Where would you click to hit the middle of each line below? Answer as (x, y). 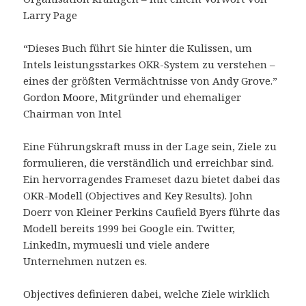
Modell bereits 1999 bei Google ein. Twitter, (129, 228)
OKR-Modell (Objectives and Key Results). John (138, 195)
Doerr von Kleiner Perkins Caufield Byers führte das (152, 211)
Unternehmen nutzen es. (85, 261)
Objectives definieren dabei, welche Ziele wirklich (147, 293)
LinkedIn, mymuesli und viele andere (117, 244)
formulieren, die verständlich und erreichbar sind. (149, 162)
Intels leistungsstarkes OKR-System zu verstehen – (150, 64)
